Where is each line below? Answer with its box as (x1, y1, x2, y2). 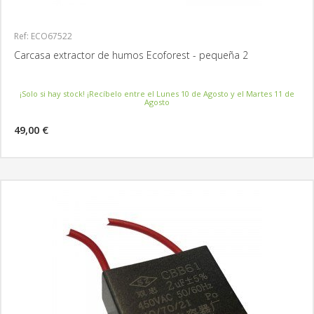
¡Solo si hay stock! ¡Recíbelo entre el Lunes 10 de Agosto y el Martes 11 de (20, 88, 294, 99)
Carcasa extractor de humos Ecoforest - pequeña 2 (14, 48, 248, 62)
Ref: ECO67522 (14, 30, 72, 42)
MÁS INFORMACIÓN (239, 130, 307, 139)
